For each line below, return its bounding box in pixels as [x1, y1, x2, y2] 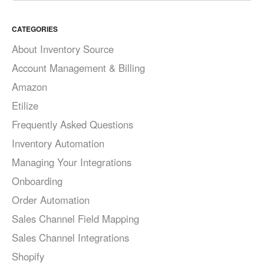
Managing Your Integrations [12, 155, 131, 170]
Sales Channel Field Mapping [12, 212, 139, 226]
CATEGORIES [12, 24, 58, 35]
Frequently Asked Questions [12, 117, 133, 132]
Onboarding [12, 174, 62, 189]
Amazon [12, 80, 47, 94]
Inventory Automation [12, 136, 104, 151]
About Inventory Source [12, 42, 114, 57]
